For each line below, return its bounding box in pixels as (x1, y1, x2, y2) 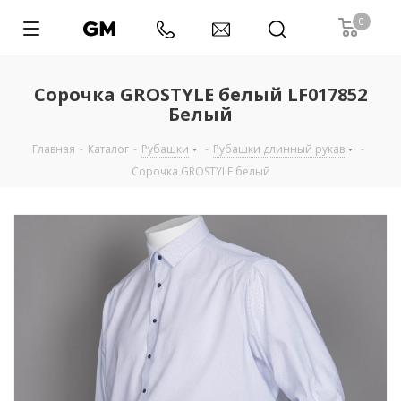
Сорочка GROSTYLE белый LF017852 (34, 82, 367, 107)
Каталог (88, 141, 129, 157)
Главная (32, 141, 75, 157)
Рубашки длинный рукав (213, 141, 345, 157)
